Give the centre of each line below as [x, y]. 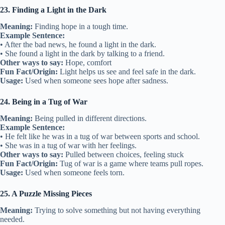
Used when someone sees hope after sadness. [96, 81]
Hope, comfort [87, 63]
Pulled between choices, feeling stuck [124, 154]
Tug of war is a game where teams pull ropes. [131, 163]
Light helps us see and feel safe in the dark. [127, 72]
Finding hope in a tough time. [80, 27]
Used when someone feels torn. [74, 172]
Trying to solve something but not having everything [117, 210]
